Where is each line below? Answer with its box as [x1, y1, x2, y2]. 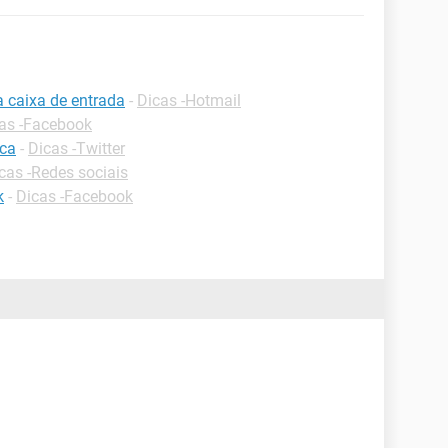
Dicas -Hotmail [137, 91, 241, 110]
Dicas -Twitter [28, 139, 125, 158]
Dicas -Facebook [16, 187, 133, 206]
